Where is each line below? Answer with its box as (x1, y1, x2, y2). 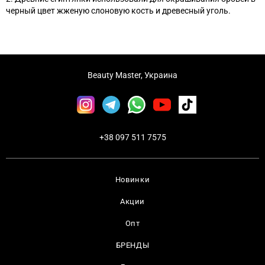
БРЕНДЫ (115, 241, 150, 250)
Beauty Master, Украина (88, 70, 177, 80)
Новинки (115, 175, 150, 184)
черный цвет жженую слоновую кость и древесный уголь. (6, 6, 231, 16)
